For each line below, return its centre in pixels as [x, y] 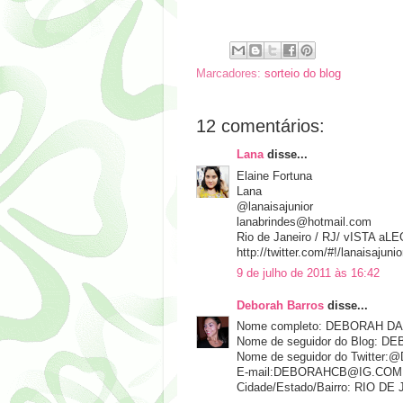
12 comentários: [260, 125]
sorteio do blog [303, 73]
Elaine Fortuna [274, 176]
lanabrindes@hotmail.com [304, 222]
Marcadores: [230, 73]
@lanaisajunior [275, 206]
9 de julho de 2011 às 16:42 [308, 274]
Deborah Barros [280, 305]
